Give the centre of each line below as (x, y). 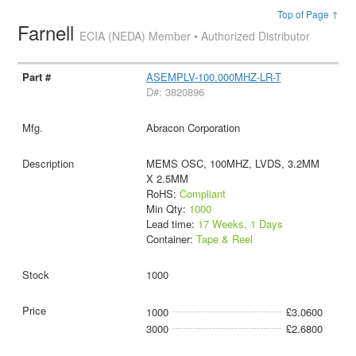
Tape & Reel (224, 239)
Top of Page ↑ (308, 14)
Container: (171, 239)
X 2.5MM (167, 179)
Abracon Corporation (193, 128)
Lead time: (172, 224)
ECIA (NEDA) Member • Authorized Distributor (195, 36)
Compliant (202, 194)
